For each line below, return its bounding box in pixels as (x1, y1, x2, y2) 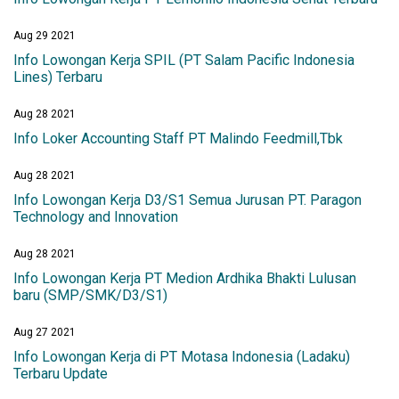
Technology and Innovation (13, 208, 178, 226)
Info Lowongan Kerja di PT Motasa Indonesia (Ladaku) (13, 348, 350, 366)
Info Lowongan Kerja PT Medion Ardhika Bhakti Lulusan (13, 270, 356, 288)
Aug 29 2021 (13, 29, 76, 43)
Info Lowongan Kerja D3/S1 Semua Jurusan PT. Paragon (13, 191, 362, 209)
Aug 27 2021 (13, 326, 76, 339)
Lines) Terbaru (13, 69, 102, 86)
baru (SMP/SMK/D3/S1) (13, 287, 167, 305)
